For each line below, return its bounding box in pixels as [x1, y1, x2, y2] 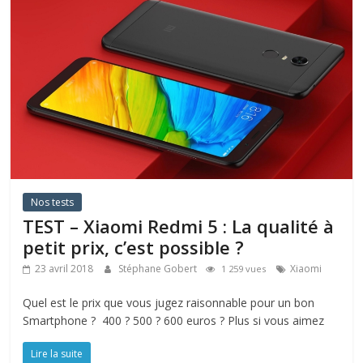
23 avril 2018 [35, 261, 94, 275]
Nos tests [31, 194, 75, 209]
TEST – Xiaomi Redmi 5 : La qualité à [23, 213, 335, 238]
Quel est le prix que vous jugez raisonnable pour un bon [23, 294, 315, 310]
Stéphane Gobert [118, 261, 200, 275]
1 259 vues [219, 262, 269, 275]
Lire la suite [31, 346, 83, 361]
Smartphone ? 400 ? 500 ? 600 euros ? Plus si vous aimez [23, 312, 325, 328]
